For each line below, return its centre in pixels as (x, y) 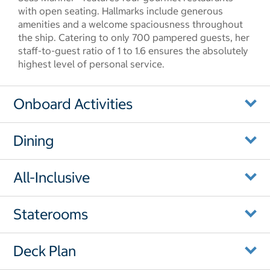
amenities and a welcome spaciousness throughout (130, 24)
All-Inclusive (52, 177)
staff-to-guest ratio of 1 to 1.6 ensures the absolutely (133, 50)
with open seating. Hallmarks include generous (121, 11)
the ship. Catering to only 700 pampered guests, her (134, 37)
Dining (33, 140)
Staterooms (51, 214)
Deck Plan (45, 250)
